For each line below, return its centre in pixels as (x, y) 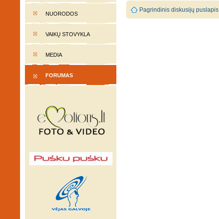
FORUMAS (59, 75)
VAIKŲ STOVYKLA (68, 34)
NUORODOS (62, 14)
